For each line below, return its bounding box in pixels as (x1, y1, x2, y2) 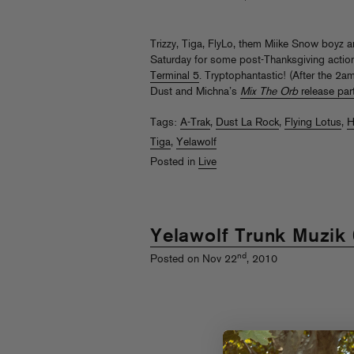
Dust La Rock (216, 116, 279, 129)
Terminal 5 (150, 70, 199, 82)
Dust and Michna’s (150, 85, 240, 98)
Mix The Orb (240, 85, 298, 98)
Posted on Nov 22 (150, 254, 237, 266)
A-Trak (180, 116, 210, 129)
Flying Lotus (284, 116, 341, 129)
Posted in (150, 156, 198, 168)
